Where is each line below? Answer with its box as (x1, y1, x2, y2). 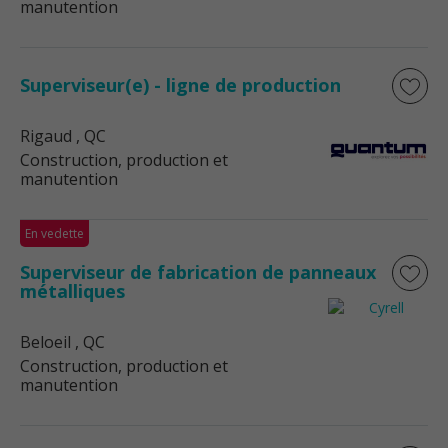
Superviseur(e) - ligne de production (20, 73, 341, 97)
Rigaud (20, 125, 72, 147)
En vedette (25, 225, 84, 242)
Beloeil (20, 331, 71, 353)
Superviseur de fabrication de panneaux (20, 260, 376, 284)
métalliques (20, 279, 125, 303)
